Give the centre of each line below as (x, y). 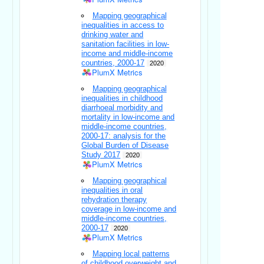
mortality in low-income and (128, 117)
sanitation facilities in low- (126, 44)
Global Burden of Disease (125, 146)
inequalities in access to (123, 25)
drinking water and (113, 35)
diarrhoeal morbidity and (122, 108)
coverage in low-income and (129, 209)
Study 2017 (101, 155)
